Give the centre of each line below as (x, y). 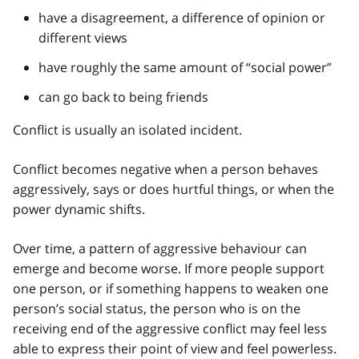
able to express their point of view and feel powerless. (175, 348)
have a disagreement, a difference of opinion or (182, 17)
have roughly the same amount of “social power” (185, 67)
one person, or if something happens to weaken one (171, 288)
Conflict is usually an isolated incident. (127, 129)
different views (83, 37)
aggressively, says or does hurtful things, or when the (173, 189)
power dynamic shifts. (79, 209)
